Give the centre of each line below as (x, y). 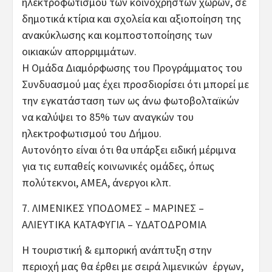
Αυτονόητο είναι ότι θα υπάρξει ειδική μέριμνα (129, 149)
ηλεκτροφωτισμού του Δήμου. (92, 133)
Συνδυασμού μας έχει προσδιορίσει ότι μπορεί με (135, 84)
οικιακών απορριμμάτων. (79, 51)
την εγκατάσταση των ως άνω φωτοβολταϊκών (131, 100)
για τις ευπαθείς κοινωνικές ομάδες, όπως (118, 166)
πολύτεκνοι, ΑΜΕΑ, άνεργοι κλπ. (97, 182)
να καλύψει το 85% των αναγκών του (108, 117)
